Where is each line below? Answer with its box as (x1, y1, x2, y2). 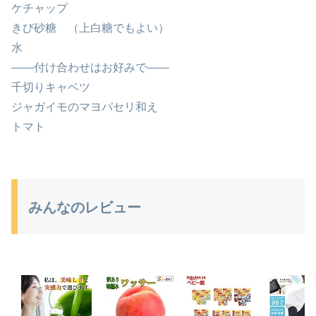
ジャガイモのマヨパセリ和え (11, 101, 158, 114)
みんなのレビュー (28, 200, 141, 216)
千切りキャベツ (11, 81, 90, 94)
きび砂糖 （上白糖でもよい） (11, 22, 169, 35)
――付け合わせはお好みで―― (11, 61, 169, 74)
